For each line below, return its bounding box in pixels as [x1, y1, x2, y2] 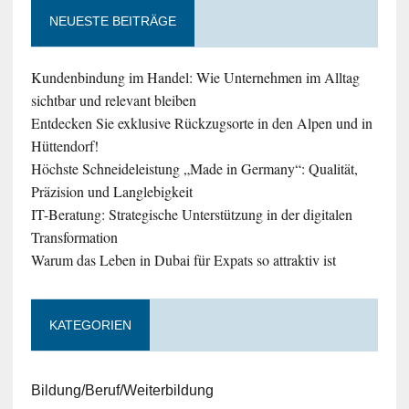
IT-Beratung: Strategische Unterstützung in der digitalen [30, 204, 352, 224]
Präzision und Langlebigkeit [30, 182, 193, 201]
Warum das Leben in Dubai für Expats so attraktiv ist [30, 250, 336, 269]
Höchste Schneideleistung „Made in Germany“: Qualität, [30, 159, 358, 178]
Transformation [30, 227, 118, 246]
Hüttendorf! [30, 136, 99, 155]
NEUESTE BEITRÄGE [48, 14, 176, 28]
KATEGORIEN [48, 318, 131, 332]
